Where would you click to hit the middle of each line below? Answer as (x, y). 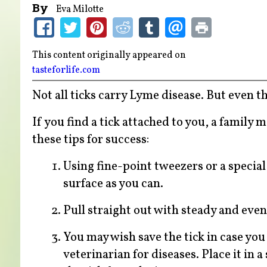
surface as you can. (113, 184)
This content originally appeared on (110, 55)
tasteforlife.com (66, 71)
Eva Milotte (80, 9)
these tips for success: (90, 139)
